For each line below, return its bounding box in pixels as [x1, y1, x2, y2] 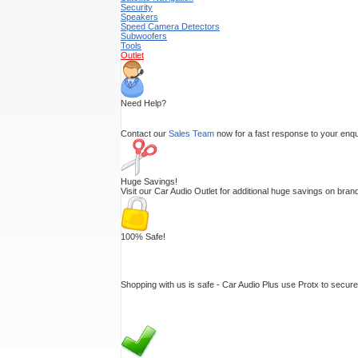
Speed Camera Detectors [121, 22, 220, 31]
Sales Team [169, 129, 214, 138]
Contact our [121, 129, 169, 138]
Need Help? [121, 98, 166, 108]
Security [121, 2, 153, 12]
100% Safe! [121, 232, 165, 241]
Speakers [121, 12, 158, 22]
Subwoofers [121, 31, 167, 41]
